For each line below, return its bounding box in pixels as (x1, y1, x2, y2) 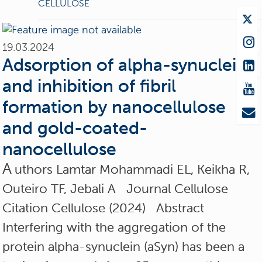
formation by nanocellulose (2, 96, 226, 118)
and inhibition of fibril (2, 75, 177, 96)
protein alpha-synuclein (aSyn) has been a (2, 238, 245, 254)
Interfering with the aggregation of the (2, 219, 226, 235)
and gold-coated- (2, 117, 148, 139)
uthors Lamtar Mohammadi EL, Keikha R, (15, 161, 250, 177)
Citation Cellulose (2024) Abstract (2, 199, 205, 216)
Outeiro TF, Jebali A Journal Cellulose (2, 180, 236, 196)
